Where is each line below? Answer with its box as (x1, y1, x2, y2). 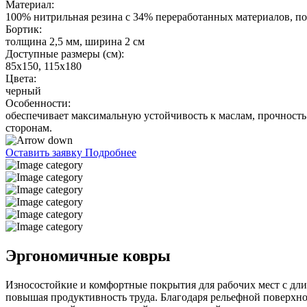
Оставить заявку (5, 147, 85, 159)
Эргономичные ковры (5, 247, 171, 265)
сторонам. (5, 122, 52, 134)
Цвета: (5, 73, 36, 85)
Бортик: (5, 23, 42, 36)
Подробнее (85, 147, 136, 159)
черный (5, 85, 41, 97)
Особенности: (5, 97, 71, 110)
